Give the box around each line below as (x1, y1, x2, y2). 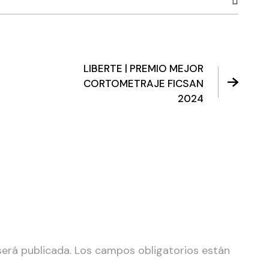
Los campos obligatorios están (74, 243, 230, 258)
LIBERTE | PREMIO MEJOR (83, 61, 204, 75)
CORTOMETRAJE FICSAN (83, 76, 204, 90)
